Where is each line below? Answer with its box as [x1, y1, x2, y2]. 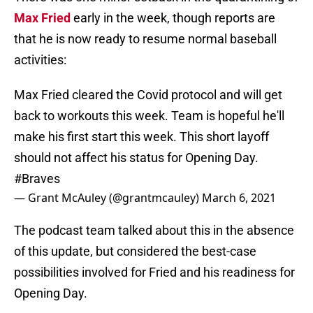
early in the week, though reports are [71, 10, 275, 26]
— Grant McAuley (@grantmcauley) [14, 190, 202, 206]
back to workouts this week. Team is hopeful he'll [14, 108, 284, 124]
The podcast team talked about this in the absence [14, 223, 294, 238]
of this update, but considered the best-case [14, 244, 256, 259]
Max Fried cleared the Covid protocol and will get [14, 87, 282, 103]
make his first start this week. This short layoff [14, 129, 269, 145]
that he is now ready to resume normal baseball [14, 31, 277, 47]
